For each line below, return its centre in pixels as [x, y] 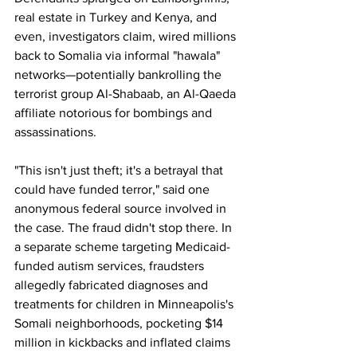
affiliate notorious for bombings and [115, 113]
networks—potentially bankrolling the [120, 75]
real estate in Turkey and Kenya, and [117, 17]
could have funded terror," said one [114, 189]
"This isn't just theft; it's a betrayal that [120, 170]
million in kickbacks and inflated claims [124, 342]
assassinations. [57, 132]
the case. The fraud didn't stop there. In [125, 228]
